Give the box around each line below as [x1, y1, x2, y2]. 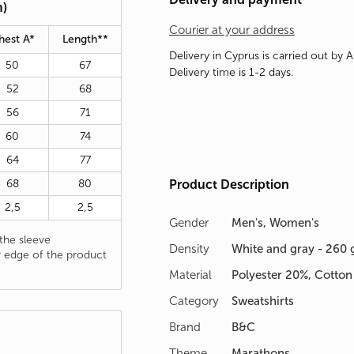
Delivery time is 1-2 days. [169, 66, 293, 80]
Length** [62, 32, 108, 47]
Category [169, 294, 219, 309]
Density [169, 242, 209, 257]
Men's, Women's [232, 216, 319, 231]
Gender [169, 216, 209, 231]
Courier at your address [169, 23, 295, 38]
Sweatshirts [232, 294, 294, 309]
